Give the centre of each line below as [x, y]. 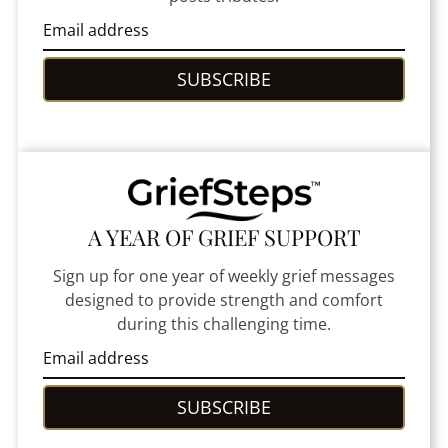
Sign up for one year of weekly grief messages [224, 275]
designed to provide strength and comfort [224, 299]
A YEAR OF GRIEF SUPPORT [224, 236]
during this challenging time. [224, 323]
